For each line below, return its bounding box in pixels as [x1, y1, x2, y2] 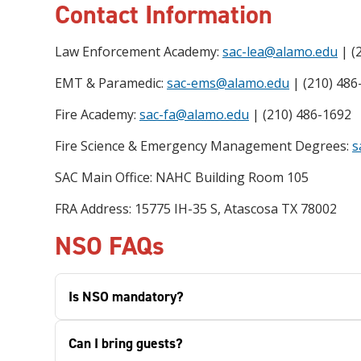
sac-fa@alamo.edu [139, 106, 249, 123]
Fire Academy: [55, 106, 139, 123]
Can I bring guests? [68, 334, 183, 353]
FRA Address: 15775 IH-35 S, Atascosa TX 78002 [55, 200, 337, 218]
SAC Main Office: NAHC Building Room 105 [55, 168, 309, 186]
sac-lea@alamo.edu [222, 43, 338, 60]
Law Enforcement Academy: [55, 43, 222, 60]
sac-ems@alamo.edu [167, 74, 289, 92]
